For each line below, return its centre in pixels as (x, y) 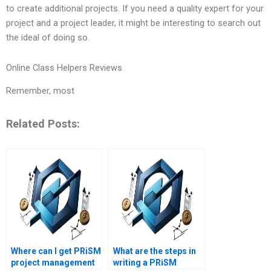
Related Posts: (43, 123)
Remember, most (40, 91)
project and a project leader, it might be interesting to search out (133, 23)
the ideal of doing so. (48, 38)
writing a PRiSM (145, 263)
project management (53, 263)
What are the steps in (155, 251)
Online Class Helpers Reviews (64, 67)
